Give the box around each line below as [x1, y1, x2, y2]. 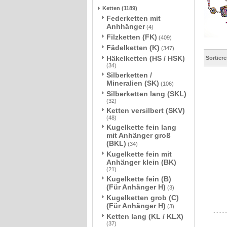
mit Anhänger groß [106, 131, 171, 139]
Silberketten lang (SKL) [106, 90, 186, 98]
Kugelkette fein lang [106, 123, 176, 131]
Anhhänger [106, 22, 145, 30]
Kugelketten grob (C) [106, 194, 179, 202]
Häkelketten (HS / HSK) [106, 54, 185, 62]
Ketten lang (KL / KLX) [106, 212, 183, 220]
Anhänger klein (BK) [106, 158, 176, 166]
